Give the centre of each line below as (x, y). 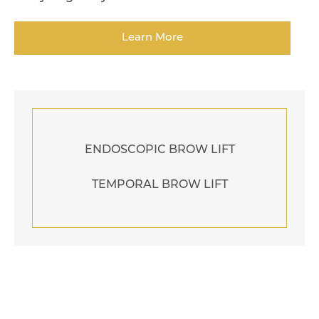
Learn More (152, 38)
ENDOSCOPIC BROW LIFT (159, 151)
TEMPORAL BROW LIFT (159, 185)
